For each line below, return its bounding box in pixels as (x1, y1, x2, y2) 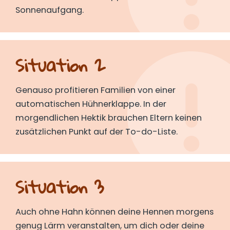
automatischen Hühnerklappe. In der (15, 98, 166, 110)
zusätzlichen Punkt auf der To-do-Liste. (15, 125, 178, 138)
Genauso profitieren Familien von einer (15, 84, 176, 96)
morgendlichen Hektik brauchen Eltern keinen (15, 111, 202, 124)
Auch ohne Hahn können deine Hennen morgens (15, 206, 214, 218)
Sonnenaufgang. (15, 4, 84, 16)
